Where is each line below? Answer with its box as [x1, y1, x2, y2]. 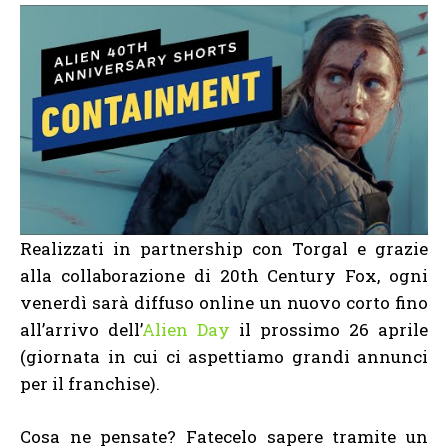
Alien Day [142, 317, 230, 341]
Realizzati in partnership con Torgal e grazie [20, 236, 428, 260]
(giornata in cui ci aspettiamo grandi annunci [20, 344, 428, 368]
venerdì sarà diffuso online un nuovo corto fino [20, 290, 428, 314]
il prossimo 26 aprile [230, 317, 428, 341]
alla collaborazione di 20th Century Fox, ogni [20, 263, 428, 287]
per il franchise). [20, 371, 160, 395]
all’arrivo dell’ [20, 317, 142, 341]
